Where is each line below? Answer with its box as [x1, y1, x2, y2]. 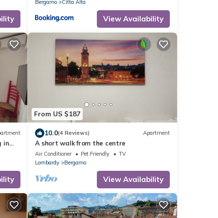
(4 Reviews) [57, 129, 90, 136]
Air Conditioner [35, 150, 72, 157]
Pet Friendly [80, 150, 109, 157]
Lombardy [35, 159, 59, 166]
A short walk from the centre [35, 139, 126, 147]
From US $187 [34, 109, 80, 118]
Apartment [143, 129, 170, 136]
